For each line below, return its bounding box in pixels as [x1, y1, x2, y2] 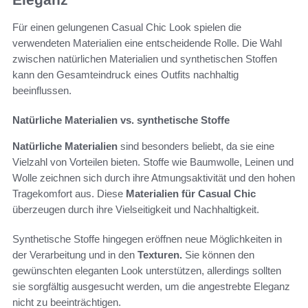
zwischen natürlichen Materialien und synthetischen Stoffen [12, 53, 277, 65]
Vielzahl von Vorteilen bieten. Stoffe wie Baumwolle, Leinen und [12, 156, 294, 168]
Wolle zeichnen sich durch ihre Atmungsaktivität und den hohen [12, 172, 295, 184]
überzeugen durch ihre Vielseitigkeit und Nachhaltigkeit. [12, 203, 259, 216]
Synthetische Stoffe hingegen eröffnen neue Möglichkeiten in [12, 233, 282, 245]
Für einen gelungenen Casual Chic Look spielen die [12, 21, 241, 34]
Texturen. [137, 249, 182, 261]
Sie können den [182, 249, 254, 261]
